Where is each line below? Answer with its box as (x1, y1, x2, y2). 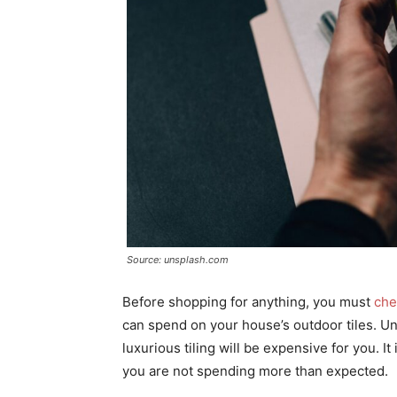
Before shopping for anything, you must (122, 292, 374, 310)
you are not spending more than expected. (122, 362, 388, 379)
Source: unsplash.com (127, 253, 229, 266)
